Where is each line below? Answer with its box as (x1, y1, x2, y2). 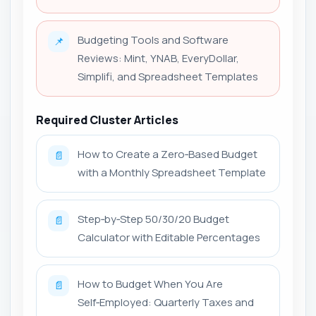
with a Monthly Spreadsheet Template (78, 164, 266, 180)
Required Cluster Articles (36, 111, 178, 128)
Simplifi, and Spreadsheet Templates (78, 68, 258, 84)
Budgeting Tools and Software (78, 32, 229, 47)
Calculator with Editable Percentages (78, 229, 260, 245)
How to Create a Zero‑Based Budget (78, 146, 257, 162)
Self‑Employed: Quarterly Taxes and (78, 294, 254, 310)
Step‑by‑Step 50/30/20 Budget (78, 211, 229, 226)
